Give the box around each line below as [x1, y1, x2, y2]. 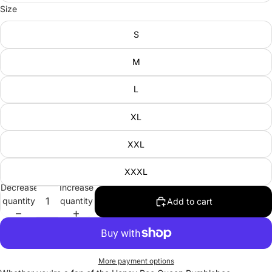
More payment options [98, 257, 174, 266]
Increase [59, 182, 93, 193]
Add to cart [166, 195, 212, 206]
